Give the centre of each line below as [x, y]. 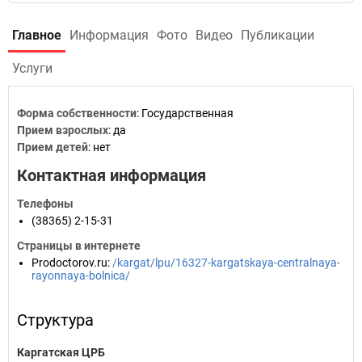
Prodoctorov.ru [69, 263]
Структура [55, 320]
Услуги [32, 68]
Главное [37, 35]
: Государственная [185, 113]
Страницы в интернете [79, 246]
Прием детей [53, 147]
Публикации [278, 35]
